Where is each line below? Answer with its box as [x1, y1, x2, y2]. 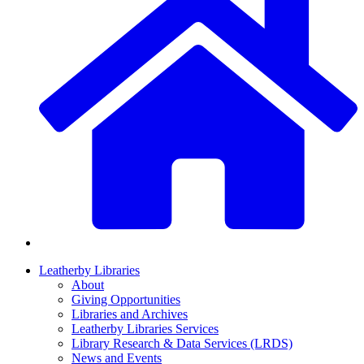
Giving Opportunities [71, 292, 180, 307]
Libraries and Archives [71, 307, 188, 322]
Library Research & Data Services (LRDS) [71, 336, 292, 351]
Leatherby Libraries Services [71, 322, 219, 336]
